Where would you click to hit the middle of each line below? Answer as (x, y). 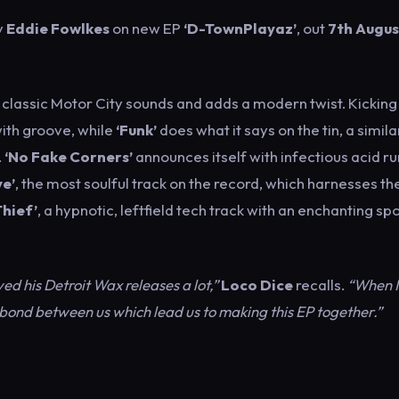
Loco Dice (257, 285)
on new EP (148, 28)
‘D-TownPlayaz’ (240, 28)
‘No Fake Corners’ (70, 156)
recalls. (319, 285)
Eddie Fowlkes (58, 28)
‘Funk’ (138, 130)
